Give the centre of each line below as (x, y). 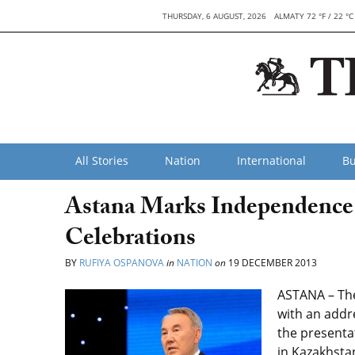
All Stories (102, 160)
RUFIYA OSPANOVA (122, 263)
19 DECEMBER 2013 (271, 263)
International (271, 160)
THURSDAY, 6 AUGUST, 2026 (215, 16)
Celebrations (130, 240)
